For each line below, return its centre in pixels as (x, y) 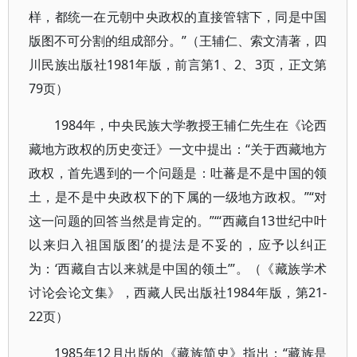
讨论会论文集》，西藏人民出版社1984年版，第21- (178, 292)
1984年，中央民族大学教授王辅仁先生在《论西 (191, 125)
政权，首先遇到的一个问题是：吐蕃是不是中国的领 (178, 173)
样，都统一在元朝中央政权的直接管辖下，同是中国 (178, 17)
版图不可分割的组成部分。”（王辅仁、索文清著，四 (178, 41)
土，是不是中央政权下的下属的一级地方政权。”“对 (178, 197)
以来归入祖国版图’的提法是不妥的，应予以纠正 (178, 245)
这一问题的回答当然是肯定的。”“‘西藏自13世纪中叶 (178, 221)
